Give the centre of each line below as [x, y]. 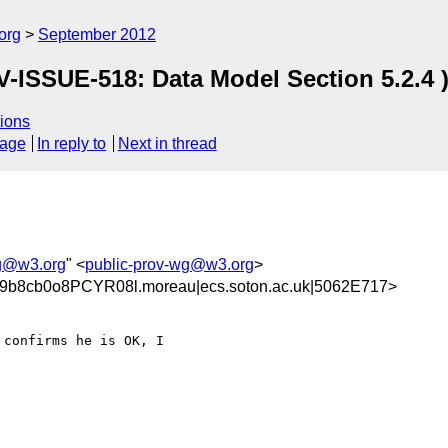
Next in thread [167, 144]
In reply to [72, 144]
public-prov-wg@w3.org [169, 264]
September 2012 [97, 34]
